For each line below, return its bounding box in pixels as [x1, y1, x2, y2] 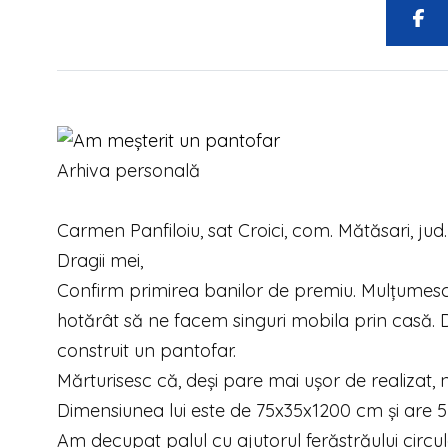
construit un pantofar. [57, 339, 236, 363]
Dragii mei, [57, 249, 143, 273]
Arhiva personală [57, 159, 200, 183]
